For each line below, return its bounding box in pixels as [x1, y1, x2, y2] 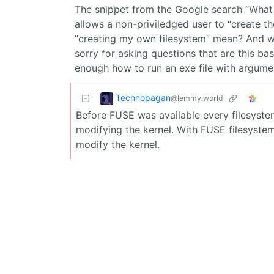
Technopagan [116, 92, 171, 103]
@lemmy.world [171, 93, 223, 103]
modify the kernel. [76, 138, 160, 150]
